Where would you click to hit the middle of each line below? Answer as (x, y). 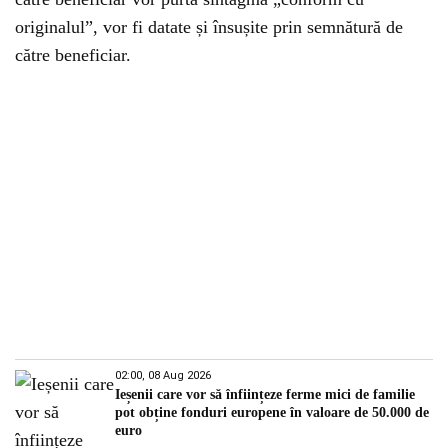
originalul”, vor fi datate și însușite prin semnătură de (209, 27)
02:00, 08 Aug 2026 (163, 375)
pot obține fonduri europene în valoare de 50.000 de (272, 412)
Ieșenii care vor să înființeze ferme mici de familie (265, 394)
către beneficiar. (73, 55)
